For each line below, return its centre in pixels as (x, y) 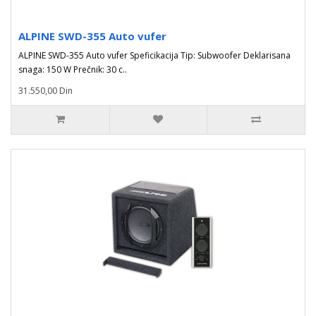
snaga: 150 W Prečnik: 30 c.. (73, 69)
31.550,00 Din (45, 91)
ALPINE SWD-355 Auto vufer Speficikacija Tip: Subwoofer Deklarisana (154, 55)
